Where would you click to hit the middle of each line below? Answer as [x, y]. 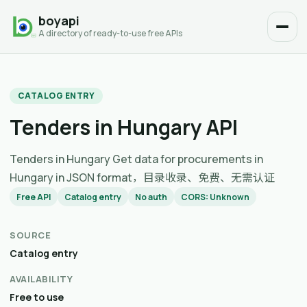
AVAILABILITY [41, 279]
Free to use [37, 297]
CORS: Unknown [215, 197]
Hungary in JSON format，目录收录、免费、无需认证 [142, 177]
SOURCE [30, 235]
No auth [151, 197]
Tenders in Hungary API [124, 127]
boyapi [59, 21]
